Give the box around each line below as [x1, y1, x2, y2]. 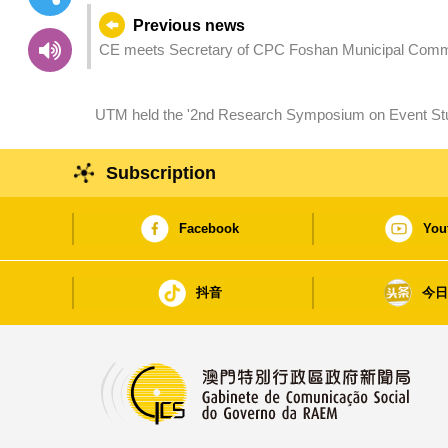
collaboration [95, 129, 177, 147]
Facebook [178, 221, 239, 237]
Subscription [106, 163, 217, 184]
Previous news [132, 17, 245, 35]
